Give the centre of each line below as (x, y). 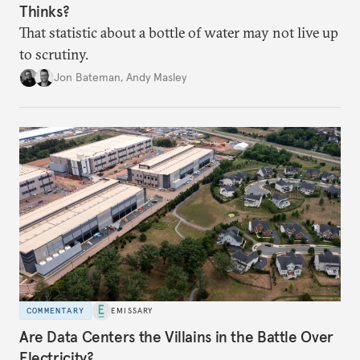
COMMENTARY (55, 311)
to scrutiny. (54, 54)
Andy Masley (156, 78)
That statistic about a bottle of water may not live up (179, 32)
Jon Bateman (87, 78)
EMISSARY (132, 311)
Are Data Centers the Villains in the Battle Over (176, 337)
